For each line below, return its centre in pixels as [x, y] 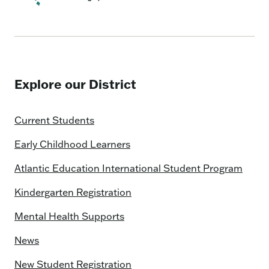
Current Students [54, 120]
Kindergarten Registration [73, 192]
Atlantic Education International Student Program [128, 168]
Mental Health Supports [69, 216]
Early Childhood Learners [72, 144]
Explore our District [75, 84]
